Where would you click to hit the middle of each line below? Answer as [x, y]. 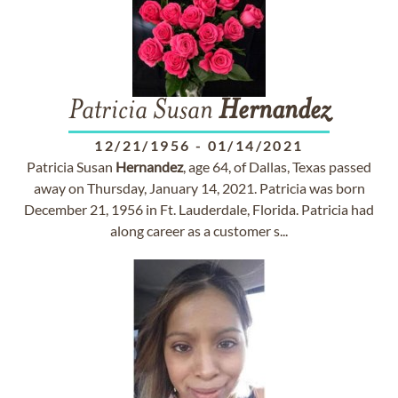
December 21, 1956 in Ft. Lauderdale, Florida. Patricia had [199, 209]
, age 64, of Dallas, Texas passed [277, 167]
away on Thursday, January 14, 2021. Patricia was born [199, 188]
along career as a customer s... [199, 231]
